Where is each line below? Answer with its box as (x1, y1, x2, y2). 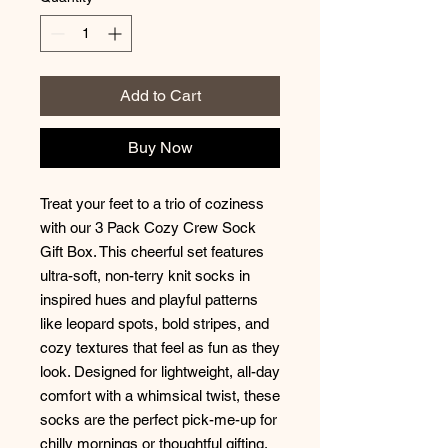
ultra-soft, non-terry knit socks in (40, 266, 250, 284)
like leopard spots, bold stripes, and (40, 314, 269, 332)
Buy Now (127, 137, 193, 157)
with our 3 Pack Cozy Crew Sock (40, 218, 256, 236)
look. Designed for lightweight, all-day (40, 362, 280, 380)
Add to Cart (119, 85, 201, 105)
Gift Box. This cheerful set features (40, 242, 264, 260)
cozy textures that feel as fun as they (40, 338, 280, 356)
